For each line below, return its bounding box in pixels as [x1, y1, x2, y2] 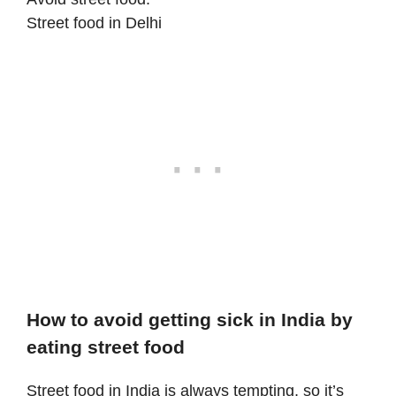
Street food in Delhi [27, 13, 162, 32]
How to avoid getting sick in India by [27, 308, 353, 330]
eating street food [27, 336, 185, 357]
